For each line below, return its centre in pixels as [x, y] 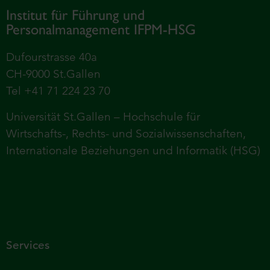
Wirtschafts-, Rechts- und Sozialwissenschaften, [126, 133]
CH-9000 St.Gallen [53, 74]
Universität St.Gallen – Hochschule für [103, 116]
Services [28, 245]
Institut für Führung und [75, 15]
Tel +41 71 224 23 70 [58, 91]
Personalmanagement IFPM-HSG [101, 30]
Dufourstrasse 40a [52, 57]
